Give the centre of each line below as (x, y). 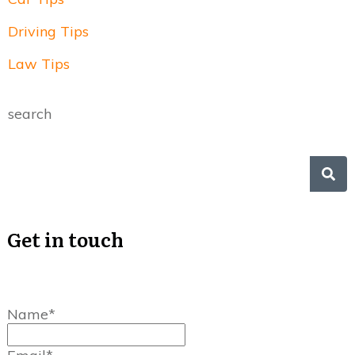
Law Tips (39, 64)
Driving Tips (48, 32)
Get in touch (65, 239)
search (30, 114)
